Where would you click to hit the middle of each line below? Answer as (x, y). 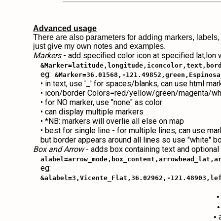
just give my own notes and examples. (101, 46)
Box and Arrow (59, 149)
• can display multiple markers (92, 112)
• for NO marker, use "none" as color (102, 102)
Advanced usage (65, 28)
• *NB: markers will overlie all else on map (112, 121)
